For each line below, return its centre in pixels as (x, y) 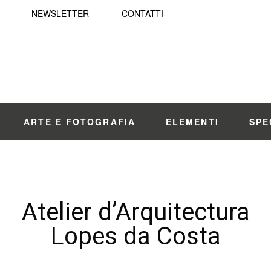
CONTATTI (142, 13)
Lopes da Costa (135, 236)
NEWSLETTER (60, 13)
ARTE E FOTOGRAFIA (80, 122)
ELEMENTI (192, 122)
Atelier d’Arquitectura (135, 212)
